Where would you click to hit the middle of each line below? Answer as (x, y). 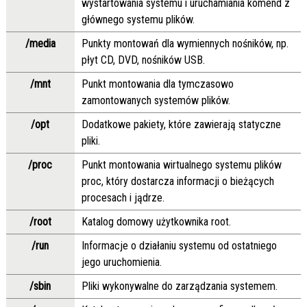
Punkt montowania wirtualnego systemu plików (181, 165)
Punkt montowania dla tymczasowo (157, 84)
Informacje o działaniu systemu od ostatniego (179, 246)
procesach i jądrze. (123, 198)
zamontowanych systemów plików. (156, 101)
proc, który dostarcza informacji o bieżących (177, 182)
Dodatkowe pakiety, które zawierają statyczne (181, 125)
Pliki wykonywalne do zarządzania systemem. (179, 286)
